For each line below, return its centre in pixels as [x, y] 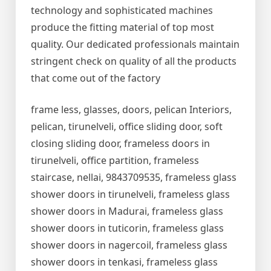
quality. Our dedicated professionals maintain [135, 44]
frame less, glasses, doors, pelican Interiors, [131, 110]
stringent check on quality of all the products [134, 61]
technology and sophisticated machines [122, 11]
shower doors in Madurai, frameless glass [127, 211]
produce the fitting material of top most [122, 28]
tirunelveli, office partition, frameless [115, 161]
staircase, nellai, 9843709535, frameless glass [134, 178]
